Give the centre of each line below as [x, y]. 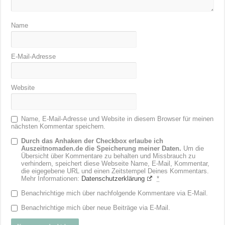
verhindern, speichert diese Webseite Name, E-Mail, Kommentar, [116, 163]
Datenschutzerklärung [113, 178]
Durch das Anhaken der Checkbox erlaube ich [92, 141]
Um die [193, 148]
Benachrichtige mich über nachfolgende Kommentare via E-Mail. [115, 193]
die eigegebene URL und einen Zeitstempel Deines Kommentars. [115, 171]
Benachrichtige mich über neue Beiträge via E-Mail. [96, 207]
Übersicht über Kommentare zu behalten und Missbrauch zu [108, 156]
